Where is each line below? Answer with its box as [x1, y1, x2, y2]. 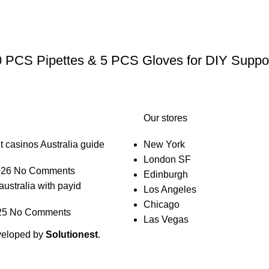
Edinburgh [144, 169, 188, 180]
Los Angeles [144, 184, 196, 195]
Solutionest [46, 229, 98, 240]
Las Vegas [144, 214, 189, 225]
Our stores [144, 113, 187, 123]
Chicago [144, 199, 180, 210]
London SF [144, 154, 191, 165]
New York [144, 139, 185, 150]
